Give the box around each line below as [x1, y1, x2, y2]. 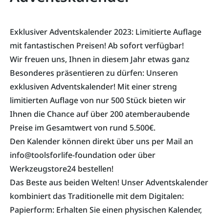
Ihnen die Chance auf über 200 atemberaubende [10, 109, 190, 120]
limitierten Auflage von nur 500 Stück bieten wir [10, 95, 186, 106]
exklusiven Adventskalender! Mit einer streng [10, 81, 177, 92]
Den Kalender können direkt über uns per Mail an [10, 136, 193, 147]
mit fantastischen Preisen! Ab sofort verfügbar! [10, 40, 184, 51]
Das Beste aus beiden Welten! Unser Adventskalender [10, 177, 208, 188]
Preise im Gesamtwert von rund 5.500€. [10, 122, 155, 133]
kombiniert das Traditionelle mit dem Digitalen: [10, 191, 184, 202]
